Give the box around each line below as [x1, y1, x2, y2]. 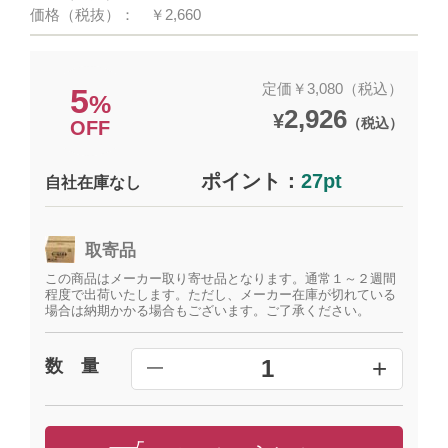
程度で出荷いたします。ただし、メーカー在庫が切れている [45, 287, 397, 302]
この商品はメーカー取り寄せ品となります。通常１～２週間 [45, 271, 397, 286]
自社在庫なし [45, 174, 142, 191]
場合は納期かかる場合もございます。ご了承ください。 [45, 303, 371, 318]
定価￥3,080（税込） [261, 79, 403, 97]
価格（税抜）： [30, 6, 136, 23]
